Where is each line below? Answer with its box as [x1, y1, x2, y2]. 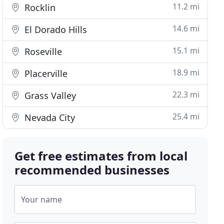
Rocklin [22, 1, 56, 13]
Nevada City [22, 111, 75, 123]
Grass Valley [22, 89, 76, 101]
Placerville [22, 67, 68, 79]
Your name [21, 194, 62, 205]
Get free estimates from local [14, 147, 188, 164]
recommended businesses [14, 161, 170, 178]
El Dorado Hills [22, 23, 87, 35]
